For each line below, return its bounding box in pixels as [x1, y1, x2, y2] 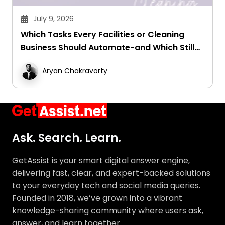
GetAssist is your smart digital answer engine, [12, 154, 190, 166]
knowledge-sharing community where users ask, [12, 204, 203, 216]
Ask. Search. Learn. [12, 130, 121, 146]
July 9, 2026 [33, 14, 74, 24]
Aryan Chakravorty [42, 66, 107, 76]
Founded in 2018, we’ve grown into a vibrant [12, 192, 182, 204]
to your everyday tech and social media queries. [12, 179, 200, 191]
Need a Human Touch [21, 55, 108, 67]
